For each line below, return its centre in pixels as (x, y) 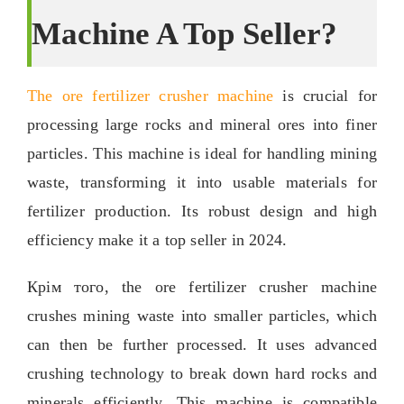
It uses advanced (317, 344)
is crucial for (330, 95)
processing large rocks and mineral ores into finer (202, 124)
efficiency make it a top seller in (136, 239)
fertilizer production (96, 211)
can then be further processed (135, 344)
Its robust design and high (280, 211)
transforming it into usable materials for (229, 182)
